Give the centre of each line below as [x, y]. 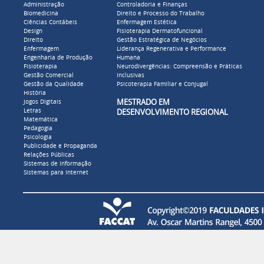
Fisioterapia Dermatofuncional [160, 31]
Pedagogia [38, 128]
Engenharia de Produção [58, 58]
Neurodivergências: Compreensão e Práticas [179, 67]
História [35, 93]
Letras [32, 111]
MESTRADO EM [154, 102]
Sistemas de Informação [57, 164]
